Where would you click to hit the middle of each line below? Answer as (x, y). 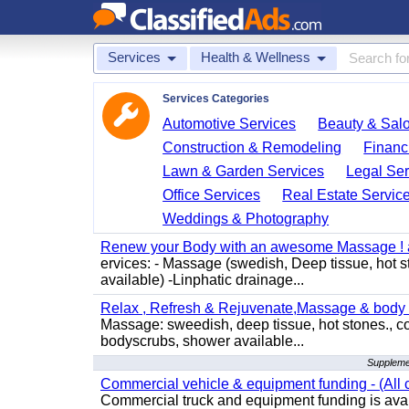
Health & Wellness (256, 57)
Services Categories (216, 99)
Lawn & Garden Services (244, 171)
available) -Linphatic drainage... (202, 280)
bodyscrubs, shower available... (202, 341)
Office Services (212, 195)
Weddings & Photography (246, 219)
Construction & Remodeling (252, 147)
